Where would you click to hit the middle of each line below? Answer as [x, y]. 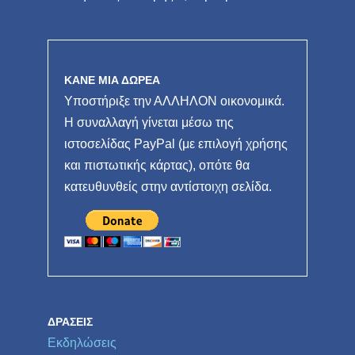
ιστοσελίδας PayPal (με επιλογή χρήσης [176, 144]
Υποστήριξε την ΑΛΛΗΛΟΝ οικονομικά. [174, 101]
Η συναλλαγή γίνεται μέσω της [149, 123]
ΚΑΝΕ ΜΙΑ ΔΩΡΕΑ [112, 81]
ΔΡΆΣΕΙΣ [70, 323]
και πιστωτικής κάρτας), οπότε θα [157, 166]
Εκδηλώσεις [82, 343]
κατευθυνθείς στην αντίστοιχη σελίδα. [168, 187]
